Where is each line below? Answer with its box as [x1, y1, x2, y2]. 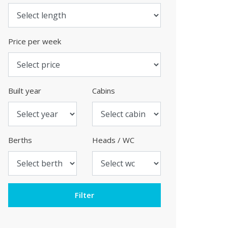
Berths [8, 135, 32, 145]
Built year [8, 85, 41, 96]
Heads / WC [92, 135, 134, 145]
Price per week [8, 36, 61, 46]
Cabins [92, 85, 115, 96]
